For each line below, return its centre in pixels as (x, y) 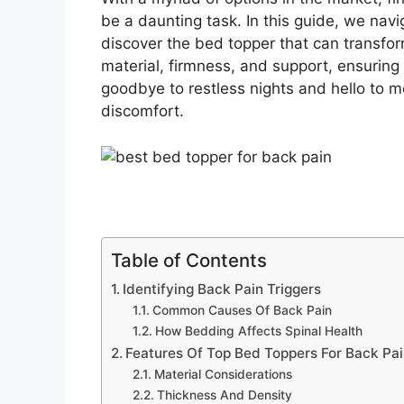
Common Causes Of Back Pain (242, 310)
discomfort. (142, 111)
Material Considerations (223, 374)
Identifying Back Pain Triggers (222, 289)
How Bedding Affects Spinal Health (258, 331)
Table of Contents (189, 260)
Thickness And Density (224, 395)
